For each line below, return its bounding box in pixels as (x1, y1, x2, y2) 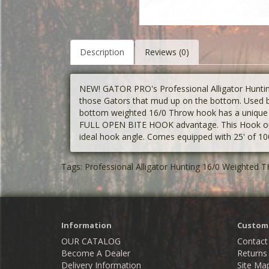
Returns (237, 247, 267, 259)
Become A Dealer (61, 247, 130, 259)
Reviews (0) (145, 46, 189, 58)
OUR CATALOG (61, 235, 121, 247)
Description (80, 46, 124, 58)
